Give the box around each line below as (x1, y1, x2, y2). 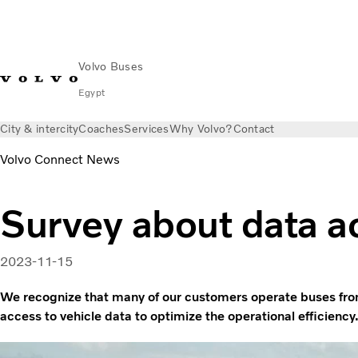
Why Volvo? (169, 122, 233, 136)
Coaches (78, 122, 125, 136)
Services (124, 122, 169, 136)
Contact (233, 122, 275, 136)
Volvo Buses (78, 60, 144, 74)
